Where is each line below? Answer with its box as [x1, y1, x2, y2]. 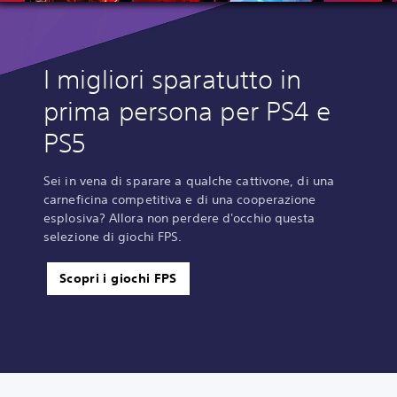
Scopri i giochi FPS [59, 270, 177, 287]
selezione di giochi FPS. [43, 229, 183, 245]
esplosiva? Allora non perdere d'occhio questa [43, 210, 315, 227]
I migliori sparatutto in [43, 64, 302, 96]
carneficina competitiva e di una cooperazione [43, 191, 316, 208]
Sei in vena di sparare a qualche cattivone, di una [43, 173, 335, 190]
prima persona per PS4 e [43, 96, 331, 128]
